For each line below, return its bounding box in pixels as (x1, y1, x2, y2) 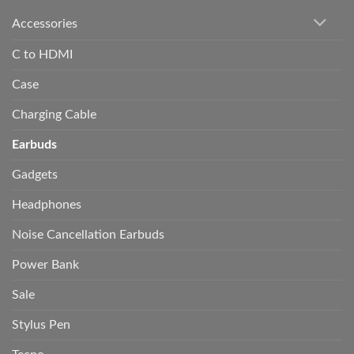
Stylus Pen (12, 318, 70, 331)
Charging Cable (12, 107, 96, 121)
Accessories (12, 17, 77, 30)
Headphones (12, 198, 81, 211)
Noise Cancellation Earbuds (12, 228, 164, 241)
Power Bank (12, 258, 79, 271)
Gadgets (12, 168, 58, 181)
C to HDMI (12, 47, 73, 61)
